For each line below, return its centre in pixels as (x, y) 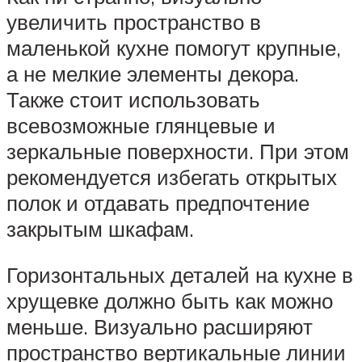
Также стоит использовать (133, 99)
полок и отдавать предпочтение (158, 202)
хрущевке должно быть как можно (170, 301)
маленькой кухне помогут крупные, (174, 47)
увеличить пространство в (134, 21)
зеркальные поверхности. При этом (178, 151)
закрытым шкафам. (100, 228)
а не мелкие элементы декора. (153, 73)
